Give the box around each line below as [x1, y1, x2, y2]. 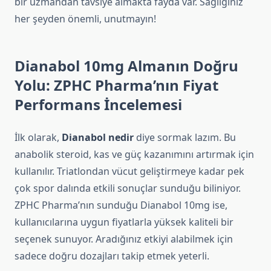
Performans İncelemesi [15, 94, 182, 115]
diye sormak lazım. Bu [134, 131, 236, 145]
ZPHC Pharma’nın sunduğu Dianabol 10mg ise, [15, 198, 227, 212]
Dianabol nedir [62, 131, 134, 145]
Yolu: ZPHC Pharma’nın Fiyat [15, 75, 218, 96]
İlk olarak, [15, 131, 62, 145]
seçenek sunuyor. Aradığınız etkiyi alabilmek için [15, 232, 233, 246]
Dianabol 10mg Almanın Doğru [15, 56, 238, 76]
